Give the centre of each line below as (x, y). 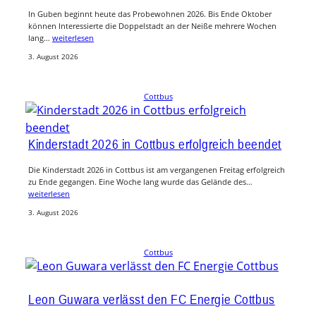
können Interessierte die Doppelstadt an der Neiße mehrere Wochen (152, 26)
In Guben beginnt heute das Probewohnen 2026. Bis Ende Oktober (150, 14)
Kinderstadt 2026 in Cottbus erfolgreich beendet (155, 144)
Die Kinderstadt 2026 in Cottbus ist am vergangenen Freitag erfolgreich (157, 169)
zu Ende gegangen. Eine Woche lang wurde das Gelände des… (140, 181)
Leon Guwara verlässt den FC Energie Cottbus (152, 299)
